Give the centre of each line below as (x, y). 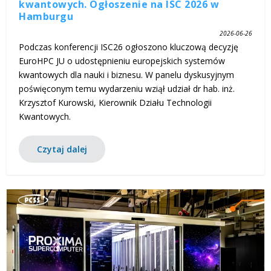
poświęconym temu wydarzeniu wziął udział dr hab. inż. (127, 89)
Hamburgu (46, 17)
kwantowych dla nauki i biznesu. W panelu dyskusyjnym (127, 75)
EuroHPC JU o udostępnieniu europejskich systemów (122, 61)
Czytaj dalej (62, 149)
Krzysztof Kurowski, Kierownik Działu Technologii (116, 103)
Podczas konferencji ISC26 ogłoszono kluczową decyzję (129, 47)
